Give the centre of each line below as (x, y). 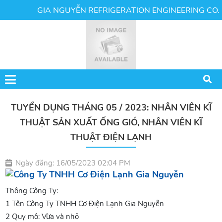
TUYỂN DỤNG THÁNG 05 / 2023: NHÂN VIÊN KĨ (111, 108)
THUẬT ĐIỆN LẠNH (111, 137)
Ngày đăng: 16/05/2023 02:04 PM (73, 163)
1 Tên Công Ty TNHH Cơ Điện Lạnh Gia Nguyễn (85, 204)
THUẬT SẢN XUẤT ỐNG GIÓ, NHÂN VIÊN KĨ (111, 122)
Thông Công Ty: (32, 191)
